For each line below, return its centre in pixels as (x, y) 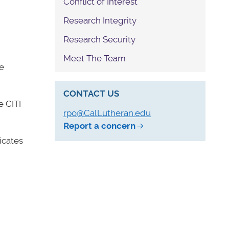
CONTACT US (91, 93)
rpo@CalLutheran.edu (107, 113)
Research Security (100, 39)
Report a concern (100, 125)
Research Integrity (100, 20)
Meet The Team (95, 58)
